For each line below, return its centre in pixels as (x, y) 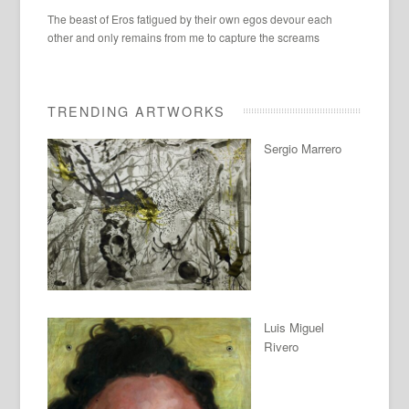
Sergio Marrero (303, 148)
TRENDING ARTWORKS (137, 110)
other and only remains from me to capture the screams (184, 37)
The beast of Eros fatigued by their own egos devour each (190, 18)
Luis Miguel (294, 327)
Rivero (282, 346)
